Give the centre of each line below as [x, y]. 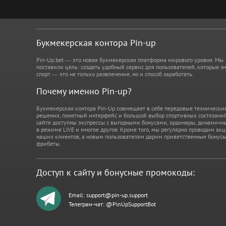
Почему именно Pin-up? [84, 91]
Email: [77, 195]
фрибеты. [49, 144]
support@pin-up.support [117, 195]
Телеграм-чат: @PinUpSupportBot [112, 204]
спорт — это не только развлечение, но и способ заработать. [115, 74]
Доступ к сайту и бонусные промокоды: [116, 172]
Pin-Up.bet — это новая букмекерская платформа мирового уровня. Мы [130, 60]
